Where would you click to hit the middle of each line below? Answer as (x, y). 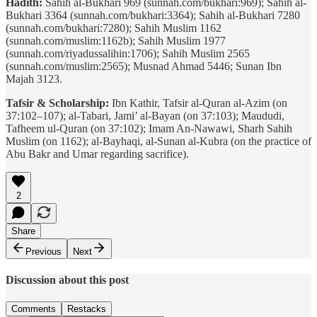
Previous (44, 251)
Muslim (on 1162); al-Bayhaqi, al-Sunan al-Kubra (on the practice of (158, 141)
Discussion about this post (67, 280)
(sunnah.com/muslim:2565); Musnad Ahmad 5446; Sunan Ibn (144, 66)
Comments (34, 309)
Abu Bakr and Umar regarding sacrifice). (97, 154)
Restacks (87, 309)
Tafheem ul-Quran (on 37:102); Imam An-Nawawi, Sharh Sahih (149, 128)
